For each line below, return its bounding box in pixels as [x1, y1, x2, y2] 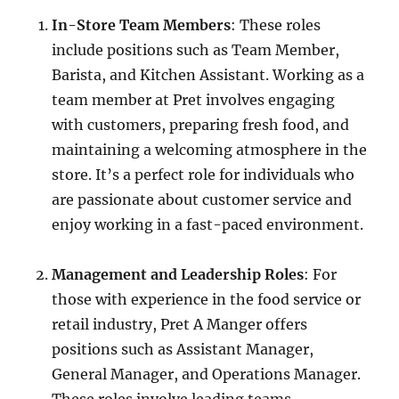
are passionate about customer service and [52, 191, 353, 208]
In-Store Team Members [52, 16, 232, 34]
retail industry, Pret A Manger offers [52, 315, 308, 333]
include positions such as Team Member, [52, 41, 340, 59]
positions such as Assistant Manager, [52, 340, 314, 358]
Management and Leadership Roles [52, 265, 305, 283]
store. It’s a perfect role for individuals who [52, 166, 355, 183]
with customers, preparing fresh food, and [52, 116, 350, 134]
